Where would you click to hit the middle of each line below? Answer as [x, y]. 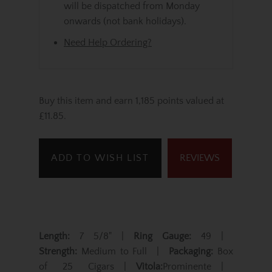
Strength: [58, 251]
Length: [54, 236]
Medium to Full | [123, 251]
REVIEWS [199, 158]
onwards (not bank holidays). [125, 21]
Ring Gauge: [162, 236]
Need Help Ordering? [108, 42]
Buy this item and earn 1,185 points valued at [131, 101]
